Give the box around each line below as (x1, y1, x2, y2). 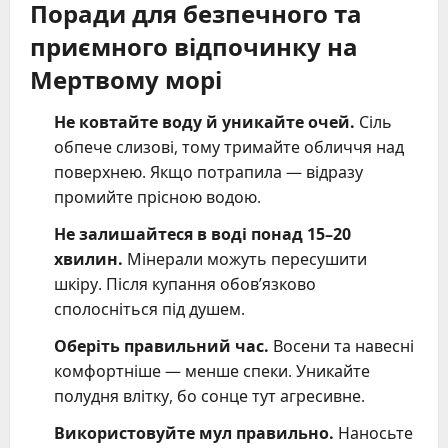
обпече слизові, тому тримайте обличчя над (54, 136, 404, 159)
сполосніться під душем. (54, 298, 245, 321)
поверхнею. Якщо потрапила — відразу (54, 161, 363, 184)
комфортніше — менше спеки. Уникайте (54, 360, 370, 383)
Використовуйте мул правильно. (54, 422, 334, 445)
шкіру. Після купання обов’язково (54, 273, 316, 296)
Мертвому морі (30, 60, 222, 97)
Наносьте (334, 422, 413, 445)
